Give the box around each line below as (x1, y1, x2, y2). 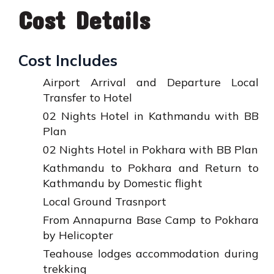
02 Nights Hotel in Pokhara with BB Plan (43, 143, 258, 157)
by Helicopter (43, 228, 113, 243)
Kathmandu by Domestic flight (43, 176, 202, 191)
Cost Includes (18, 51, 117, 70)
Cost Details (18, 6, 150, 35)
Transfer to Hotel (43, 91, 132, 105)
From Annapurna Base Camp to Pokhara (43, 213, 259, 228)
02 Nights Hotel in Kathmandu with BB (43, 109, 259, 124)
